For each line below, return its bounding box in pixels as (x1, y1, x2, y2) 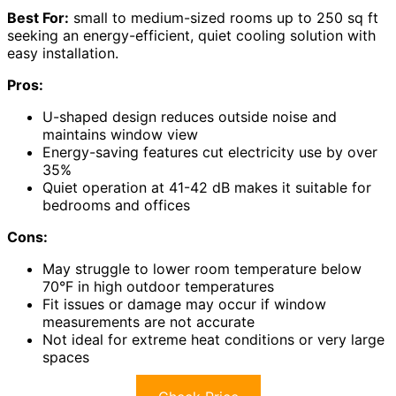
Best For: (7, 8, 69, 27)
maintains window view (42, 125, 198, 143)
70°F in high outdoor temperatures (42, 277, 274, 295)
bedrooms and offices (42, 195, 190, 214)
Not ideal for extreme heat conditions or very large (42, 330, 385, 348)
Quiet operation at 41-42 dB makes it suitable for (42, 178, 371, 196)
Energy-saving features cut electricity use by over (42, 142, 377, 161)
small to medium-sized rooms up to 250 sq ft (69, 8, 378, 27)
